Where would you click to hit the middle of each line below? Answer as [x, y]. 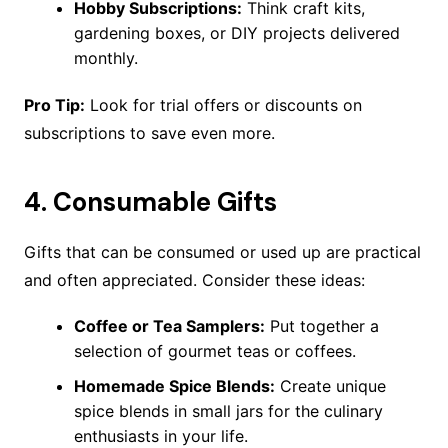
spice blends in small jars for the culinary [228, 411]
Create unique [330, 386]
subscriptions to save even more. [149, 133]
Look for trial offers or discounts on [223, 105]
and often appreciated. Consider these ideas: [194, 280]
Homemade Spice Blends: [174, 386]
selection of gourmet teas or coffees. [214, 351]
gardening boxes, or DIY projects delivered [236, 33]
